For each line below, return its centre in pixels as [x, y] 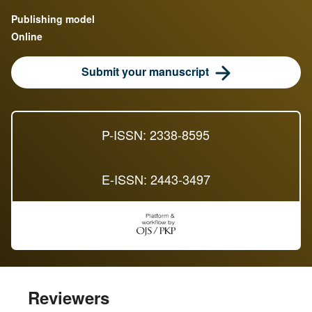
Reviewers [69, 297]
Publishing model [53, 18]
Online [27, 36]
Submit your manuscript [145, 71]
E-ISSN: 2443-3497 [156, 179]
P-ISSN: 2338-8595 [156, 134]
